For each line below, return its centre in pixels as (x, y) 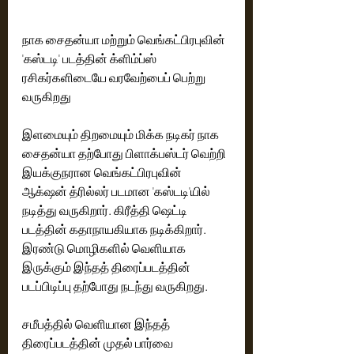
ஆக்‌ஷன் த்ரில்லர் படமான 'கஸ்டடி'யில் (33, 191)
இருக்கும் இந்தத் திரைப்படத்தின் (107, 267)
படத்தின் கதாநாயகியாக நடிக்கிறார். (115, 229)
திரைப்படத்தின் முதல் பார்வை (99, 343)
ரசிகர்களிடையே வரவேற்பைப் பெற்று (115, 77)
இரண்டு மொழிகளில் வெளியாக (105, 248)
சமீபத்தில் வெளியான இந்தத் (97, 324)
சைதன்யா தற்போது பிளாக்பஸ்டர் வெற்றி (125, 153)
